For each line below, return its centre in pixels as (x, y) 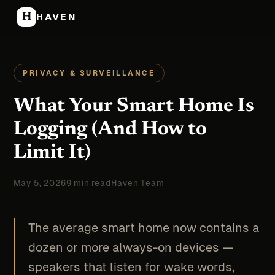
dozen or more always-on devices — (131, 248)
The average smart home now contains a (144, 228)
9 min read (88, 184)
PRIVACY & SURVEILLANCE (89, 73)
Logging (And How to (110, 130)
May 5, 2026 (40, 184)
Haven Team (137, 184)
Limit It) (52, 153)
